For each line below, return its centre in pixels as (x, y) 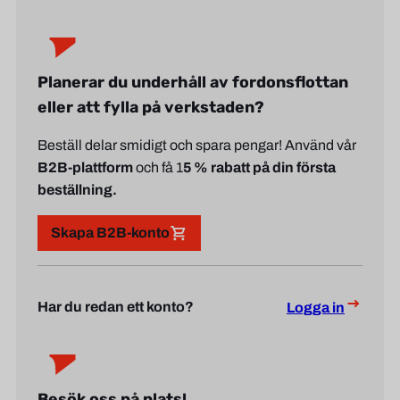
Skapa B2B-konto (110, 233)
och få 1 (158, 168)
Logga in (316, 308)
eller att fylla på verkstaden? (151, 107)
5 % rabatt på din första (259, 168)
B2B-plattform (85, 168)
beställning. (77, 190)
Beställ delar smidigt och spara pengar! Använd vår (197, 146)
